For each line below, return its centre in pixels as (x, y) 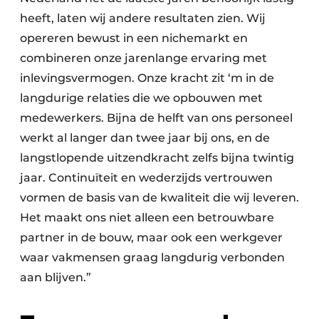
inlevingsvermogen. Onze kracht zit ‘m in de (147, 78)
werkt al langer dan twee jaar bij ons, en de (145, 138)
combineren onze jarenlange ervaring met (143, 58)
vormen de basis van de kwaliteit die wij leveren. (159, 198)
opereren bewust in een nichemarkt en (134, 38)
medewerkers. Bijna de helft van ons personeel (156, 118)
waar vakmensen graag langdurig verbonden (152, 258)
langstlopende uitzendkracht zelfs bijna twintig (157, 158)
